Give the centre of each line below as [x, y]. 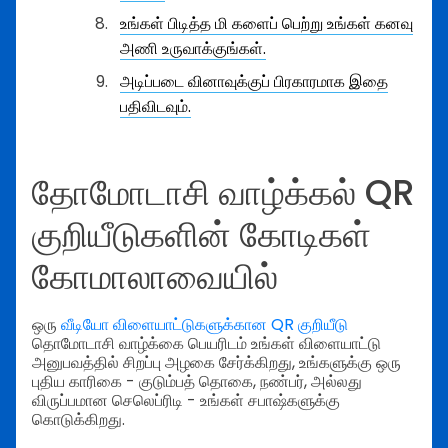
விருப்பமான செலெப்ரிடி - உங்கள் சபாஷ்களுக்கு [186, 401]
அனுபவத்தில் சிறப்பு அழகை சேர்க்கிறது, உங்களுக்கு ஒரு [216, 363]
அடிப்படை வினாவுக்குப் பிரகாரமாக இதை [254, 81]
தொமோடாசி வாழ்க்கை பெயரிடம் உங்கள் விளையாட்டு [206, 344]
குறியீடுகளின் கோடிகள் [201, 234]
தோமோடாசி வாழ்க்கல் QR [223, 192]
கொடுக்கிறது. [78, 420]
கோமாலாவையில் [155, 276]
